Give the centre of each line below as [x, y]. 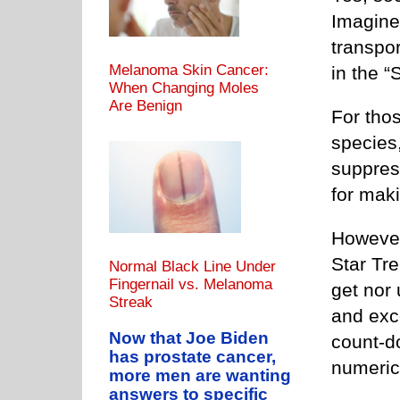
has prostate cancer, [192, 357]
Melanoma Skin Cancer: [189, 71]
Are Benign [146, 106]
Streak [131, 303]
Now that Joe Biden [189, 338]
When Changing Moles [184, 88]
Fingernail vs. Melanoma [191, 285]
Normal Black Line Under [192, 267]
